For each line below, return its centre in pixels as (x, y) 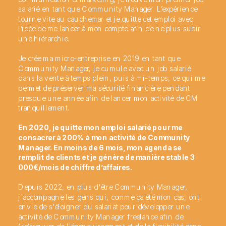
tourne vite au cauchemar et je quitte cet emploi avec (106, 19)
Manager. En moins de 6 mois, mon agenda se (100, 147)
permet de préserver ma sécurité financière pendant (104, 88)
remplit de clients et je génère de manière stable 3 (107, 157)
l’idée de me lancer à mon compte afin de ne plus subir (109, 29)
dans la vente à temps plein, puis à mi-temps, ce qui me (112, 78)
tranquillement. (44, 107)
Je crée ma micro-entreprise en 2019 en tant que (99, 58)
